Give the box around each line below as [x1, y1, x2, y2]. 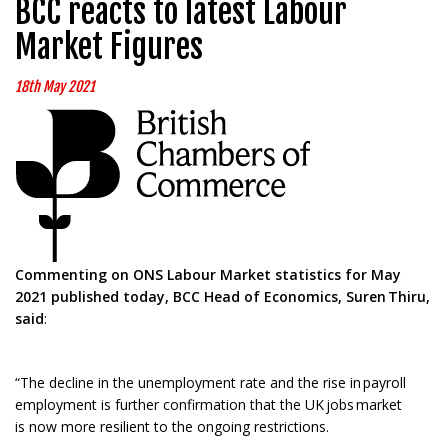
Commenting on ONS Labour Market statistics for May [15, 265, 401, 285]
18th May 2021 [15, 78, 95, 96]
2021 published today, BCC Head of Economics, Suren [15, 287, 388, 307]
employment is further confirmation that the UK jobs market [15, 395, 402, 415]
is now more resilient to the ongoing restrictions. [15, 417, 333, 437]
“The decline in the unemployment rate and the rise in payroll [15, 373, 406, 393]
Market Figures [15, 27, 203, 68]
